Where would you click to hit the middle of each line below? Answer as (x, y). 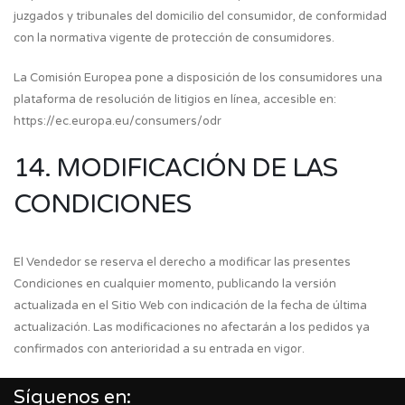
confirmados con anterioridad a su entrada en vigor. (159, 349)
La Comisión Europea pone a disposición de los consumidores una (198, 78)
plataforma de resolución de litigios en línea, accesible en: (175, 99)
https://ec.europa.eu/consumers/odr (118, 121)
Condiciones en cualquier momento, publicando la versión (175, 284)
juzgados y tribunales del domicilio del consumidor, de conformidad (200, 16)
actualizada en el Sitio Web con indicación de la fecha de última (190, 306)
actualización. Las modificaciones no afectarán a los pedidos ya (192, 327)
